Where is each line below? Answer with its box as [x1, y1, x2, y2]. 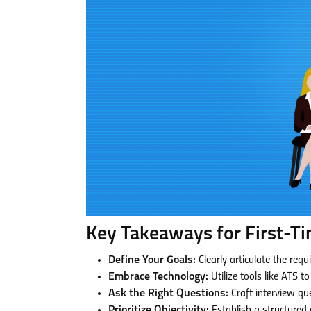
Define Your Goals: [108, 254, 196, 266]
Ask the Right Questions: [108, 287, 228, 299]
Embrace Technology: [108, 271, 208, 283]
